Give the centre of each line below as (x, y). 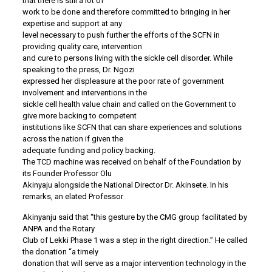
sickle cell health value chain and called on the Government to (129, 104)
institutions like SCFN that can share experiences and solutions (132, 127)
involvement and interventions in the (84, 93)
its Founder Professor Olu (67, 174)
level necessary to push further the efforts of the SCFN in (121, 35)
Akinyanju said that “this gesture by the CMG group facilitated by (134, 217)
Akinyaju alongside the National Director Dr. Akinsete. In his (125, 185)
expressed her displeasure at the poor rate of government (123, 81)
